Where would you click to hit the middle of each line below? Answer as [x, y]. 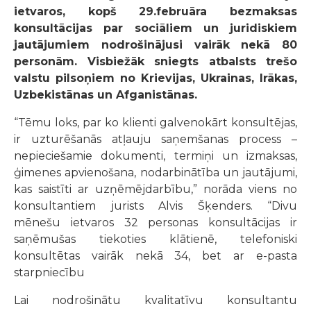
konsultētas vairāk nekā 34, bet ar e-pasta [155, 255]
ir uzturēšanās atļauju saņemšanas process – [155, 139]
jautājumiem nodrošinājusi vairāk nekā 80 [155, 44]
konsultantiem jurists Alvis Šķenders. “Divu [155, 205]
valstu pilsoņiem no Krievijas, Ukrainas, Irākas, [155, 78]
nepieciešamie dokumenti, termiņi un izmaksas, [155, 155]
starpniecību [49, 272]
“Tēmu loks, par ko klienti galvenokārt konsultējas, [155, 122]
